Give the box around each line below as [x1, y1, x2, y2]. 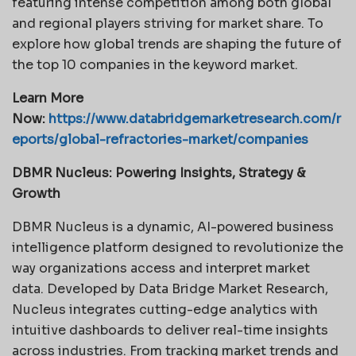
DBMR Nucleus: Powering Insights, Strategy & [12, 164, 305, 181]
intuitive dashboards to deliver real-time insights [12, 321, 328, 339]
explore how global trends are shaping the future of [12, 35, 342, 52]
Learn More [12, 89, 83, 106]
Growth [12, 184, 60, 202]
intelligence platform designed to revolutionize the [12, 238, 343, 256]
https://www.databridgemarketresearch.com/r [48, 110, 341, 127]
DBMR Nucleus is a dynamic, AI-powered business [12, 218, 334, 235]
